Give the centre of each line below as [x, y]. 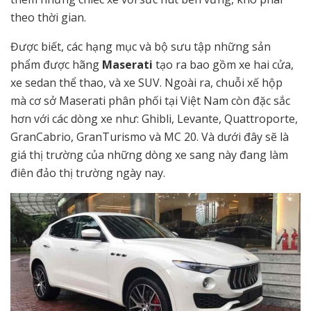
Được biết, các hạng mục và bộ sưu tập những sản [141, 47]
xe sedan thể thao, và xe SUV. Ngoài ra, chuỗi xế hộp [146, 83]
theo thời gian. [48, 18]
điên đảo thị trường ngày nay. [88, 173]
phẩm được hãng [56, 65]
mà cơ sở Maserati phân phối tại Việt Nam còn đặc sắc [150, 101]
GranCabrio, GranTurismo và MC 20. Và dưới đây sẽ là [150, 137]
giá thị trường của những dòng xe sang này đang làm [149, 155]
